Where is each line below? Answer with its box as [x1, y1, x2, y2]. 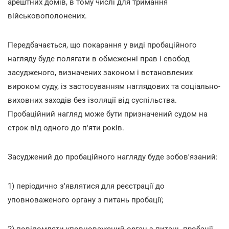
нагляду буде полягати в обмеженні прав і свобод [8, 54, 190, 63]
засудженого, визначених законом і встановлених [8, 67, 193, 77]
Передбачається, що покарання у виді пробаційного [8, 40, 197, 50]
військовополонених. [8, 11, 87, 20]
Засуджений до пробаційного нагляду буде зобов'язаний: [8, 152, 218, 162]
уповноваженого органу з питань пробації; [8, 195, 163, 204]
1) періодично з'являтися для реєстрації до [8, 181, 165, 191]
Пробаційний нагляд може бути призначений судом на [8, 109, 208, 119]
